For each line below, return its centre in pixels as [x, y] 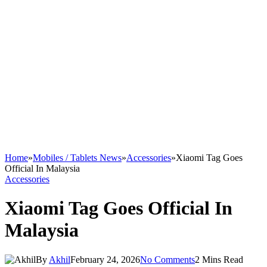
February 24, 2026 [105, 259]
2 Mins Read [219, 259]
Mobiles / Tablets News [77, 158]
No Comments [167, 259]
